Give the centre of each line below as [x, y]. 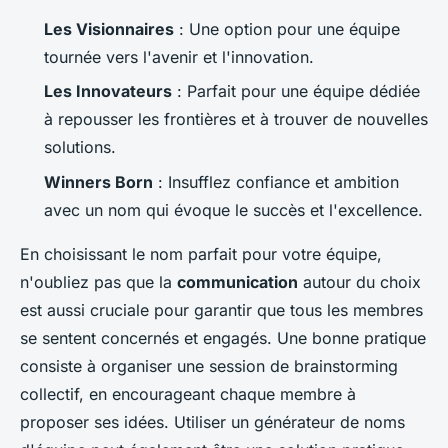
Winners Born [98, 181]
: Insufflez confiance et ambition [276, 181]
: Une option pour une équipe [287, 28]
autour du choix [359, 281]
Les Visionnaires [109, 28]
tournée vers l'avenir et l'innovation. [179, 56]
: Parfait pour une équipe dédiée [296, 91]
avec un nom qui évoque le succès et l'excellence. [233, 209]
